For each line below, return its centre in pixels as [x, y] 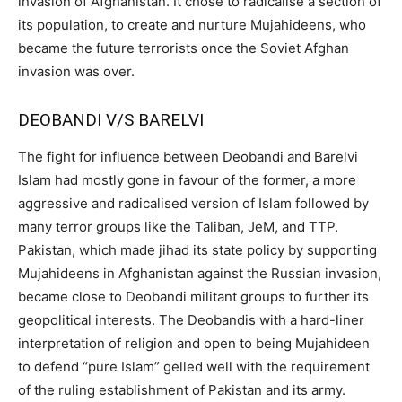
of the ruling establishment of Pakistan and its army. [182, 389]
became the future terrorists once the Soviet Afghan [184, 48]
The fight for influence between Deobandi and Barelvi [188, 156]
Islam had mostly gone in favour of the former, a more [187, 179]
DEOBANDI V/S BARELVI [111, 119]
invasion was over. [76, 71]
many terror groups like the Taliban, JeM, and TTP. [178, 226]
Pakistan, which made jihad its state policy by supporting [197, 249]
